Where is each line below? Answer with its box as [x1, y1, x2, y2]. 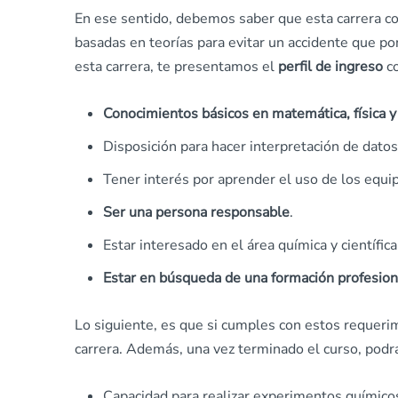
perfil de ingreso [278, 57, 383, 77]
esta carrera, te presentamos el [75, 57, 278, 77]
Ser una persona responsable [103, 203, 290, 223]
